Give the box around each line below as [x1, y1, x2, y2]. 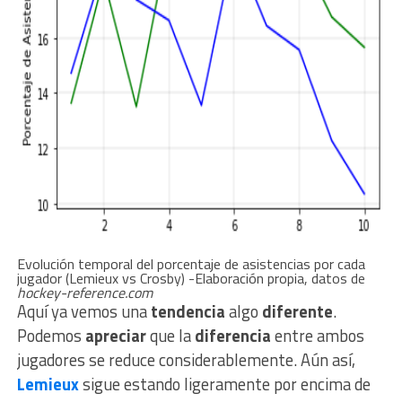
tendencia [150, 299, 229, 325]
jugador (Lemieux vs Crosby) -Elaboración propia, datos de [16, 267, 365, 290]
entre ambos [274, 323, 364, 349]
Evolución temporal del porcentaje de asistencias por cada [16, 253, 365, 275]
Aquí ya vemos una [16, 299, 151, 325]
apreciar [84, 323, 150, 349]
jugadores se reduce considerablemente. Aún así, [16, 347, 355, 373]
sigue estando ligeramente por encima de [82, 371, 371, 398]
